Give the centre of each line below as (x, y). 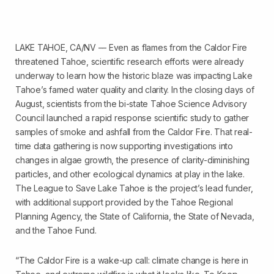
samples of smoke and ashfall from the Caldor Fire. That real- (134, 132)
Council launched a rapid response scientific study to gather (132, 118)
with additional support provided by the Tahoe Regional (124, 202)
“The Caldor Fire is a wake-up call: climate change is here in (132, 260)
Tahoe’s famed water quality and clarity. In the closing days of (135, 90)
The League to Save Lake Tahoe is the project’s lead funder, (134, 188)
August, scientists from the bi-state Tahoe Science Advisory (131, 104)
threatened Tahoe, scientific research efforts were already (130, 61)
